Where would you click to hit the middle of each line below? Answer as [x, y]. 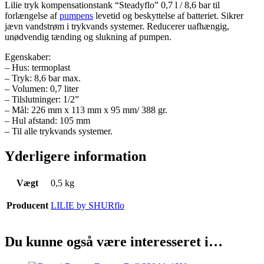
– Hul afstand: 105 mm [47, 121]
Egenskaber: [28, 57]
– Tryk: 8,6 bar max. [43, 78]
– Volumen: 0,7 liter [42, 89]
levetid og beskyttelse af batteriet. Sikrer [168, 16]
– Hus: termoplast [37, 68]
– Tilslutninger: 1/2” [42, 100]
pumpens [76, 16]
